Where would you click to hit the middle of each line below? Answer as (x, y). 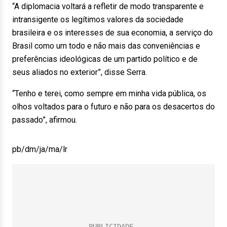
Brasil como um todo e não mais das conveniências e (106, 46)
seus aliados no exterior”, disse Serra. (80, 72)
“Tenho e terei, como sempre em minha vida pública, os (109, 93)
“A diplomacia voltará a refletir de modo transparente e (108, 6)
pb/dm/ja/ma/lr (40, 149)
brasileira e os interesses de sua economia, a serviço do (112, 33)
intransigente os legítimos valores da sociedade (98, 20)
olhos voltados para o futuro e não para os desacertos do (113, 107)
